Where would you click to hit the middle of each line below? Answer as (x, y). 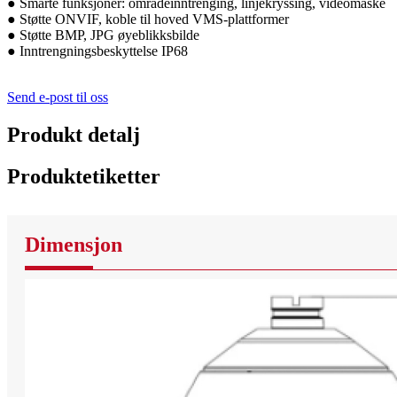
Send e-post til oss (58, 97)
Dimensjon (74, 245)
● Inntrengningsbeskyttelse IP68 (97, 51)
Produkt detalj (74, 135)
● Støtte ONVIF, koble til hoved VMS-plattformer (148, 19)
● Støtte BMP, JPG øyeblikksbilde (103, 35)
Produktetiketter (84, 177)
